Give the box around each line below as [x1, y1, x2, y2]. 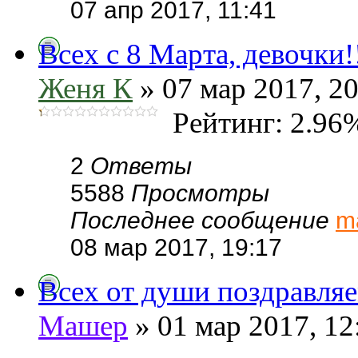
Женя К [38, 72, 133, 105]
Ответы [90, 153, 192, 179]
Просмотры [131, 180, 269, 206]
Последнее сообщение [70, 207, 336, 233]
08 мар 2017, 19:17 [70, 234, 282, 261]
